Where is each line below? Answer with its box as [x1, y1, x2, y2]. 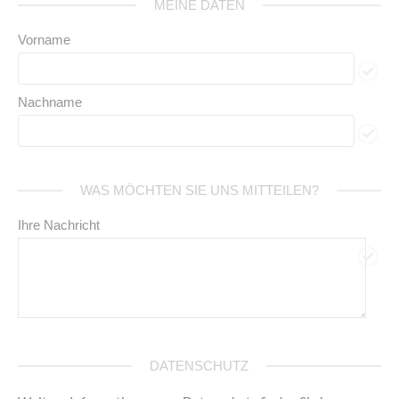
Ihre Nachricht [18, 216, 101, 232]
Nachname [18, 94, 83, 110]
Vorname [18, 31, 71, 47]
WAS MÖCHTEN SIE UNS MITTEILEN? [79, 182, 319, 198]
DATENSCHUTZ [150, 357, 249, 373]
